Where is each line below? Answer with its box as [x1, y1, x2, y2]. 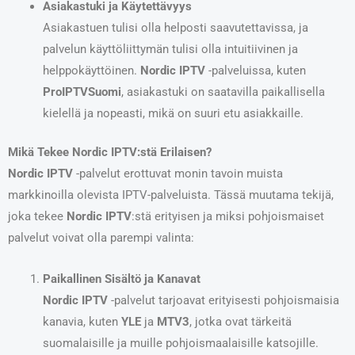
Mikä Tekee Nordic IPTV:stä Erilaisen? [8, 144, 212, 159]
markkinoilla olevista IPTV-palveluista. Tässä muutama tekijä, [8, 187, 334, 202]
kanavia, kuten [42, 315, 121, 330]
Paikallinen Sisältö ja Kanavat [42, 272, 200, 287]
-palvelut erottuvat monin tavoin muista [73, 166, 283, 181]
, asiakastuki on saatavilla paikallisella [120, 84, 325, 99]
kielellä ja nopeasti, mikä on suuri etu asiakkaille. [42, 105, 303, 120]
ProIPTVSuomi [42, 84, 121, 99]
